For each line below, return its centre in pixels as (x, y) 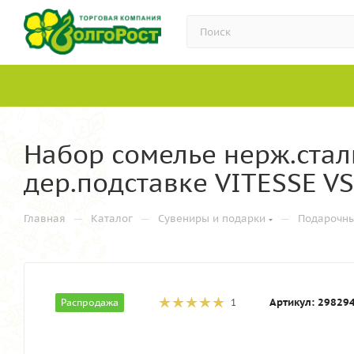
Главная (45, 218)
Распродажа (90, 302)
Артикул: (292, 302)
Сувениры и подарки (212, 218)
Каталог (112, 218)
